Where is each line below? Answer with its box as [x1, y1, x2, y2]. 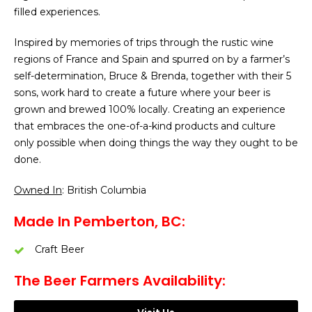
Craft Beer [35, 243, 84, 256]
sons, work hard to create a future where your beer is [14, 86, 270, 99]
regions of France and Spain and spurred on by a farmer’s [14, 53, 290, 65]
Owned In [14, 184, 62, 196]
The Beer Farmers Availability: [14, 271, 226, 290]
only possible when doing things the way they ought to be [14, 136, 298, 149]
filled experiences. [14, 6, 100, 18]
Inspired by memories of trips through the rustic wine [14, 36, 274, 49]
